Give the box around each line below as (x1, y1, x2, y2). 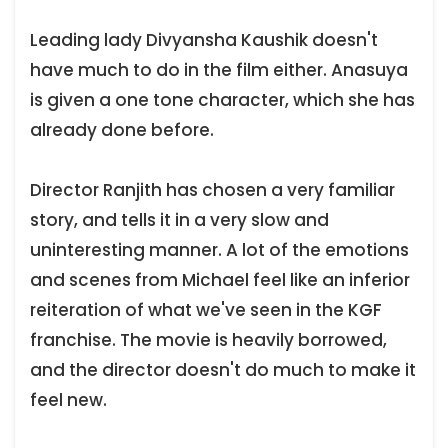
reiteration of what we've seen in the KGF (30, 298, 382, 323)
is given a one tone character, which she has (30, 88, 415, 113)
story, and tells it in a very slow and (30, 208, 329, 233)
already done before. (30, 118, 214, 143)
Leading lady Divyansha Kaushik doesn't (30, 28, 378, 53)
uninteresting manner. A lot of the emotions (30, 238, 409, 263)
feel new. (30, 388, 107, 413)
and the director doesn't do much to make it (30, 358, 416, 383)
